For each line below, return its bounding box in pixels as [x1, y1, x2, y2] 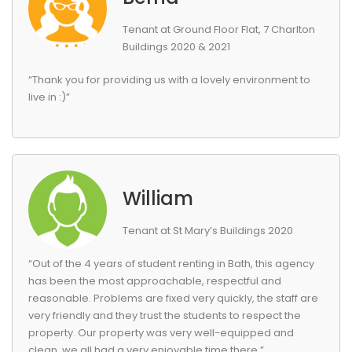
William [123, 185, 193, 211]
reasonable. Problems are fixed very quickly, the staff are [28, 291, 318, 306]
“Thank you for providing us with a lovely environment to [28, 72, 310, 87]
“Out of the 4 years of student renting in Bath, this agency [28, 256, 314, 271]
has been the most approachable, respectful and [28, 273, 281, 288]
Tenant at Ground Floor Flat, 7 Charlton [123, 22, 315, 37]
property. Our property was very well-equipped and [28, 325, 294, 340]
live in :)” [28, 90, 70, 104]
